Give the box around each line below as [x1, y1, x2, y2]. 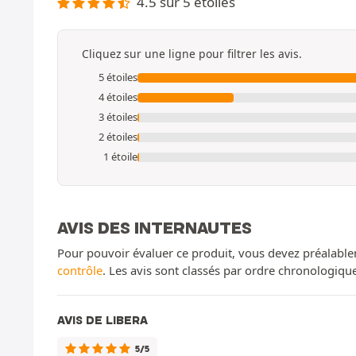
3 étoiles [99, 110, 137, 125]
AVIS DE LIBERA [57, 313, 148, 328]
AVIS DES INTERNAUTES [57, 218, 252, 238]
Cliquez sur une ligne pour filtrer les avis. [82, 46, 302, 62]
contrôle [57, 262, 103, 279]
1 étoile [103, 149, 137, 164]
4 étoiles [99, 90, 137, 105]
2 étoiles [99, 130, 137, 145]
